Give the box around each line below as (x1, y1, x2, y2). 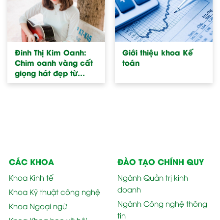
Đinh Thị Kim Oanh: (15, 47, 86, 57)
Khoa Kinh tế (9, 172, 54, 182)
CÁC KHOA (9, 156, 54, 167)
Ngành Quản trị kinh (117, 172, 188, 182)
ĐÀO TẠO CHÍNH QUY (117, 156, 204, 167)
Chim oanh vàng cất (15, 57, 93, 68)
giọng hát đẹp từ (15, 67, 78, 78)
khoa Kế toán (15, 78, 66, 88)
